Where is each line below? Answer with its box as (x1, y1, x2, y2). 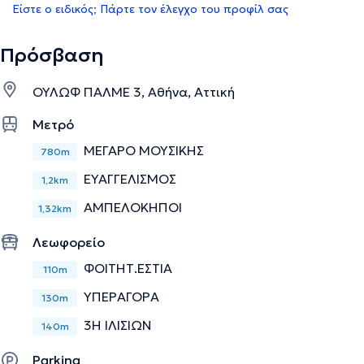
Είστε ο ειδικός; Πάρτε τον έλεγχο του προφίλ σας (12, 2, 288, 17)
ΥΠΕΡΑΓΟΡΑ (84, 288, 159, 305)
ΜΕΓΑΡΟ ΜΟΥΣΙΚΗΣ (84, 141, 204, 158)
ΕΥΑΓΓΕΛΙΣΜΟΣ (84, 170, 176, 187)
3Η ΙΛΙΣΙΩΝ (84, 316, 152, 333)
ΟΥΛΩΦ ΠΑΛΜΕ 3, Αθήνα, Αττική (32, 83, 235, 100)
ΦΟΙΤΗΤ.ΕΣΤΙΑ (84, 259, 172, 276)
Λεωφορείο (32, 233, 105, 250)
